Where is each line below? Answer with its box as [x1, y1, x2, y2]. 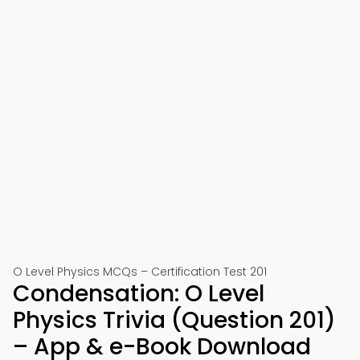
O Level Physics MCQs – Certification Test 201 [13, 264, 267, 280]
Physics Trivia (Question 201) [13, 305, 336, 336]
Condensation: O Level [13, 278, 264, 309]
